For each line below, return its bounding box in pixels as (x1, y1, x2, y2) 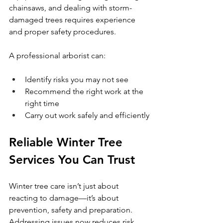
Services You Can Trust (9, 152, 135, 167)
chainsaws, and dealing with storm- (9, 2, 132, 12)
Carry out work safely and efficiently (25, 110, 149, 120)
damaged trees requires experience (9, 14, 137, 24)
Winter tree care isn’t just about (9, 181, 120, 191)
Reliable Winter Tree (9, 134, 126, 149)
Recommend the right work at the (25, 86, 145, 96)
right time (25, 98, 59, 108)
